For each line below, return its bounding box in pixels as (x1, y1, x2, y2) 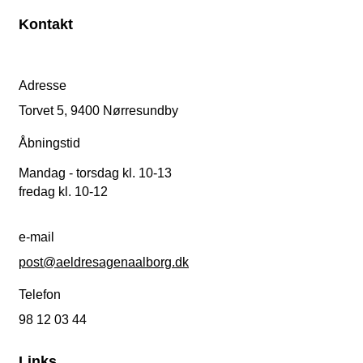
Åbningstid (19, 136, 80, 151)
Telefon (19, 288, 61, 302)
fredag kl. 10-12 (19, 185, 108, 199)
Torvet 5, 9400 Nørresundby (19, 104, 178, 118)
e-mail (19, 230, 54, 245)
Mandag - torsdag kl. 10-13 (19, 166, 172, 181)
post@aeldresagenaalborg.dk (19, 255, 189, 270)
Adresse (19, 79, 66, 93)
